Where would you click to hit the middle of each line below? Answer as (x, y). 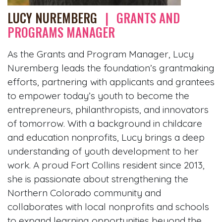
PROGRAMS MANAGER (61, 32)
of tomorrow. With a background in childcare (105, 123)
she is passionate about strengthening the (98, 179)
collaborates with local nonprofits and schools (108, 206)
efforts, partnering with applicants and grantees (111, 82)
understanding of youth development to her (103, 151)
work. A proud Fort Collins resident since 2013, (106, 165)
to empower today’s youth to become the (98, 95)
